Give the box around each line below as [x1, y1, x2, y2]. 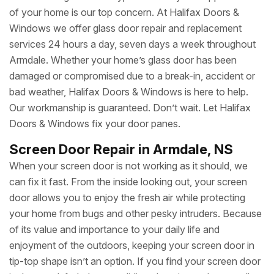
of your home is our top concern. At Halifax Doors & [9, 6, 239, 18]
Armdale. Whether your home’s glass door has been [9, 54, 237, 66]
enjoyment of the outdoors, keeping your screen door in [9, 239, 254, 251]
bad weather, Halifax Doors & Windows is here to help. [9, 86, 248, 98]
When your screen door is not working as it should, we [9, 160, 248, 172]
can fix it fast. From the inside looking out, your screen [9, 176, 247, 188]
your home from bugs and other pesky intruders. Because [9, 207, 262, 220]
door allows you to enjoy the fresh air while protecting [9, 191, 245, 204]
